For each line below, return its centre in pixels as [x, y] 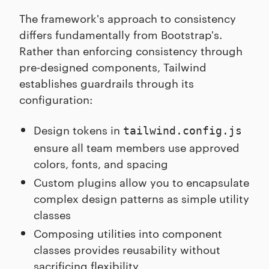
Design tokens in [78, 130]
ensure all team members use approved [137, 147]
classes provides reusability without [127, 249]
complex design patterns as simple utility [141, 198]
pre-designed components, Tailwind [113, 67]
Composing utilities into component [128, 233]
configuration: [56, 99]
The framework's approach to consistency [128, 18]
